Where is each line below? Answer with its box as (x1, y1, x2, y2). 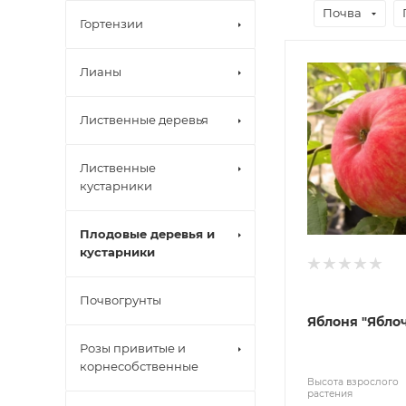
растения (307, 388, 353, 401)
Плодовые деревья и (80, 227, 215, 241)
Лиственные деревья (80, 112, 208, 127)
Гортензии (80, 16, 143, 31)
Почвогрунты (80, 293, 161, 307)
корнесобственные (80, 359, 198, 373)
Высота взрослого (307, 376, 399, 389)
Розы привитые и (80, 341, 186, 355)
